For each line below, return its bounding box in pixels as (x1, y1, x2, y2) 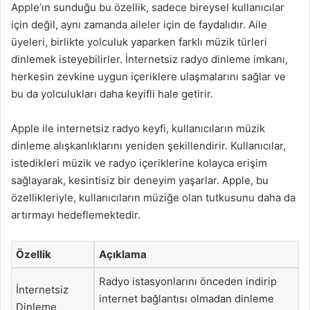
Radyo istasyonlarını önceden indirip (99, 274, 277, 288)
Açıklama (99, 247, 147, 261)
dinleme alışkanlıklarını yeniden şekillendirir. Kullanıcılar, (11, 138, 286, 152)
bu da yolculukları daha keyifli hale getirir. (11, 86, 213, 100)
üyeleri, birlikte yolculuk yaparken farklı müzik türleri (11, 35, 267, 48)
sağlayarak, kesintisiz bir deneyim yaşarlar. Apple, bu (11, 173, 268, 187)
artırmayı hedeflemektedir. (11, 208, 140, 221)
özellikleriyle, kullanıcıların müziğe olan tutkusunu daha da (11, 190, 295, 204)
